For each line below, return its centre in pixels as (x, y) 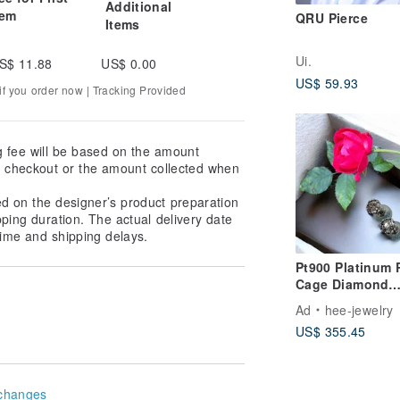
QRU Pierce (332, 18)
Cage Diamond (342, 283)
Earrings (322, 300)
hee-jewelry (359, 309)
